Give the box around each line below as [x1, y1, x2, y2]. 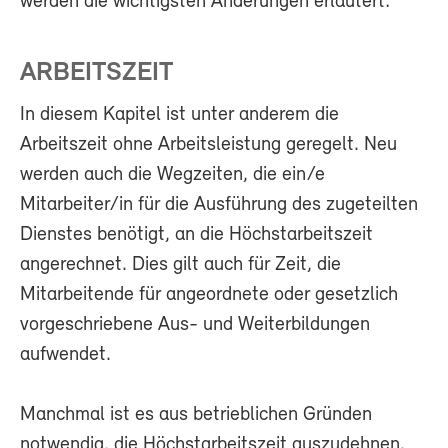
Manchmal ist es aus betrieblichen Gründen [20, 404, 372, 425]
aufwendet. [20, 344, 111, 365]
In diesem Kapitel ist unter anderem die [20, 104, 339, 125]
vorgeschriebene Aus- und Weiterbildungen [20, 314, 370, 335]
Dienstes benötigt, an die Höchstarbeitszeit [20, 224, 373, 245]
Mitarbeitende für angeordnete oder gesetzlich [20, 284, 398, 305]
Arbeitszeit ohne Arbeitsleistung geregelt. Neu [20, 134, 397, 155]
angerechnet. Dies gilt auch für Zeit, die [20, 254, 341, 275]
